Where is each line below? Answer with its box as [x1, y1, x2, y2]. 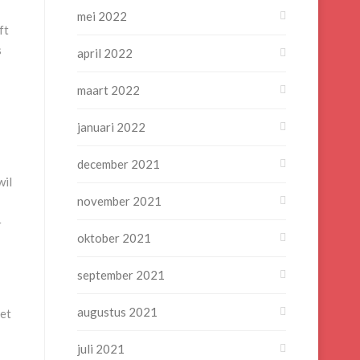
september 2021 [77, 268, 165, 282]
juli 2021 [77, 342, 125, 356]
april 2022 [77, 46, 133, 60]
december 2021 [77, 157, 160, 171]
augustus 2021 [77, 305, 157, 319]
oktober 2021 [77, 231, 151, 245]
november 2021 [77, 194, 162, 208]
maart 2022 [77, 83, 140, 97]
